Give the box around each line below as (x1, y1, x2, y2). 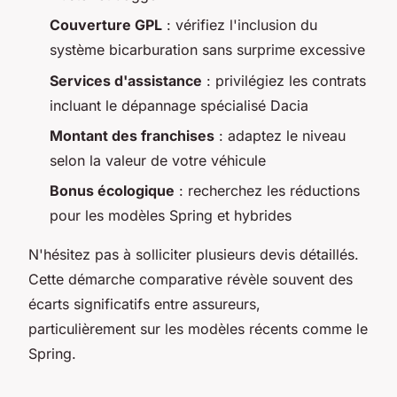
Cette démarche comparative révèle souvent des (28, 270, 353, 289)
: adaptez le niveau (214, 126, 346, 144)
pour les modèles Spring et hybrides (50, 206, 292, 225)
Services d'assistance (50, 71, 202, 90)
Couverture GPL (50, 16, 162, 35)
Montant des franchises (50, 126, 214, 144)
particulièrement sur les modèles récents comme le (28, 320, 368, 339)
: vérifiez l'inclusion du (162, 16, 317, 35)
